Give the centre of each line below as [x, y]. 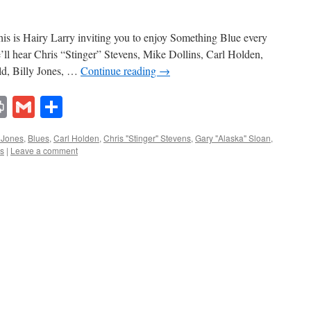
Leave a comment [44, 151]
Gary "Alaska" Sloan [233, 138]
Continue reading [120, 70]
